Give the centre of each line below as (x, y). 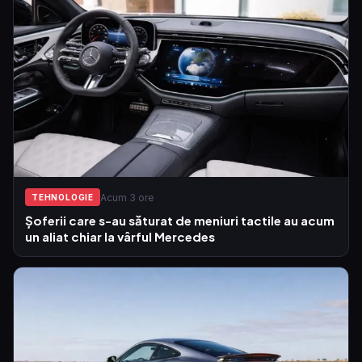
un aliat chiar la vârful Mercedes (120, 237)
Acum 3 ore (127, 197)
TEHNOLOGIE (63, 198)
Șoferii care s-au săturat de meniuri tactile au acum (180, 221)
